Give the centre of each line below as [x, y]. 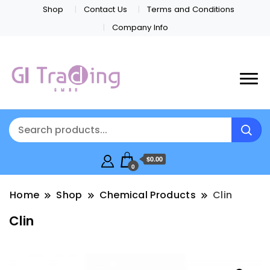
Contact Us [105, 9]
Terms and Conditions [190, 9]
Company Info [140, 27]
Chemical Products [148, 195]
